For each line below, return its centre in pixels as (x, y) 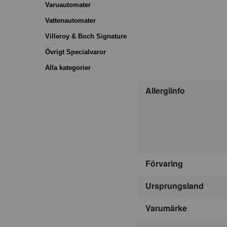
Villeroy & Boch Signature (86, 36)
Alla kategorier (68, 67)
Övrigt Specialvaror (75, 52)
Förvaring (164, 163)
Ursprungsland (175, 185)
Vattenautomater (70, 20)
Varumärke (166, 208)
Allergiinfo (165, 90)
